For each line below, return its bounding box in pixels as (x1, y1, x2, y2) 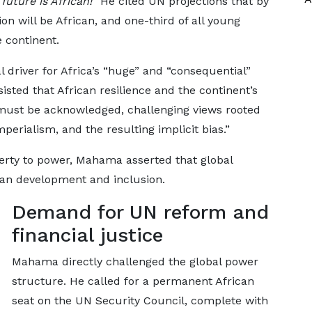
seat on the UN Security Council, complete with (11, 294, 268, 307)
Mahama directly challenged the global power (11, 255, 258, 268)
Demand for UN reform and (11, 201, 269, 224)
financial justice (11, 224, 163, 247)
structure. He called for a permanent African (11, 274, 254, 288)
